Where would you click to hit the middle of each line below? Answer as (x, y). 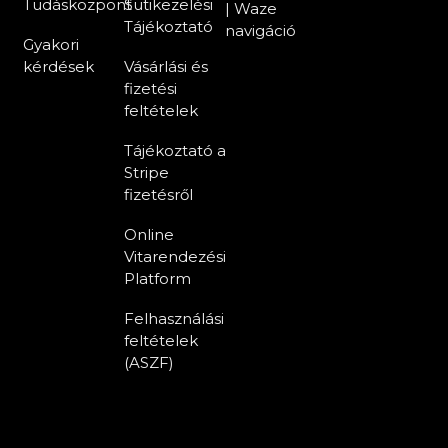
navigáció (260, 30)
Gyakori (51, 44)
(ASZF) (148, 362)
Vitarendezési (174, 256)
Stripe (146, 172)
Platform (157, 278)
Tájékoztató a (174, 150)
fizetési (150, 88)
